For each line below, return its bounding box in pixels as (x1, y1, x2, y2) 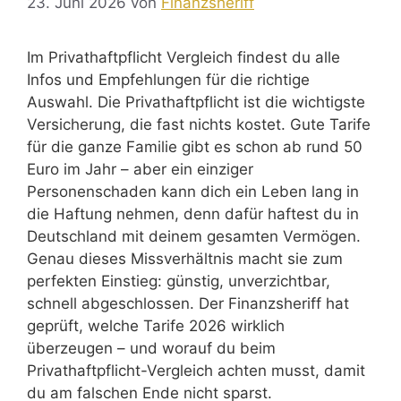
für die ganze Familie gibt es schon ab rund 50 (27, 138, 363, 157)
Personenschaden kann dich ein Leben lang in (27, 183, 359, 201)
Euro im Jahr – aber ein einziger (27, 160, 253, 179)
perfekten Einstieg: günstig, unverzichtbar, (27, 272, 330, 291)
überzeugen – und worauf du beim (27, 339, 276, 358)
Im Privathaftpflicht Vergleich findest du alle (27, 48, 340, 67)
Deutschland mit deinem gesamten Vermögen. (27, 227, 361, 246)
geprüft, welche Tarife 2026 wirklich (27, 317, 285, 336)
